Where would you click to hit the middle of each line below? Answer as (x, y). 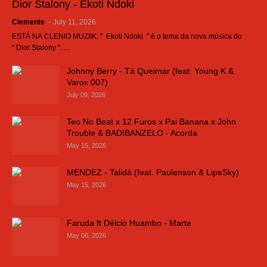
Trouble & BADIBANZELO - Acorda (132, 133)
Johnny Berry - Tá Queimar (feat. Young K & (150, 71)
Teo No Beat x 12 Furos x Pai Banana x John (151, 122)
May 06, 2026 (86, 235)
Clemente (28, 22)
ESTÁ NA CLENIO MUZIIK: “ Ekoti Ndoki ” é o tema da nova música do (127, 36)
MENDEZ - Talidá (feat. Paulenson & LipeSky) (153, 172)
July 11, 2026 (74, 22)
